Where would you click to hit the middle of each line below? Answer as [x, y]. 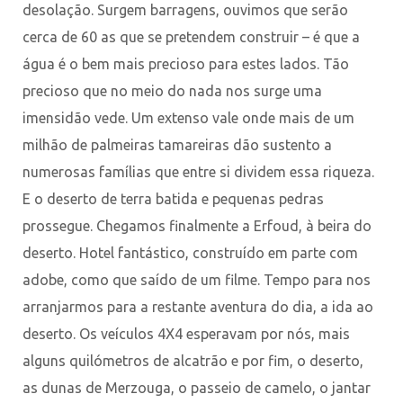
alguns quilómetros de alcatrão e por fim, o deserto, [193, 360]
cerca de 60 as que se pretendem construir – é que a [191, 36]
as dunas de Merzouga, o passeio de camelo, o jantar [197, 387]
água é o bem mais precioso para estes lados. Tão [186, 63]
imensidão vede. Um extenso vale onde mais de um [188, 117]
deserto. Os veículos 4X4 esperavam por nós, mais [186, 333]
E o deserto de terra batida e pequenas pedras [173, 198]
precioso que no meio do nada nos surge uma [172, 90]
